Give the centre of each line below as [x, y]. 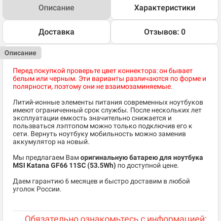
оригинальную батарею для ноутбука [142, 158]
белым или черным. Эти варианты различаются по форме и [110, 79]
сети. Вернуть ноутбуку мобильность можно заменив [99, 134]
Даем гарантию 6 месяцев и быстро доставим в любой [101, 181]
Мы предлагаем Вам [47, 158]
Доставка [56, 32]
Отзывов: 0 [165, 32]
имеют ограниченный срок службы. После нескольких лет [107, 110]
